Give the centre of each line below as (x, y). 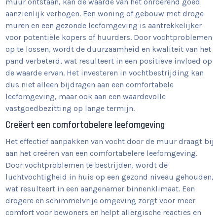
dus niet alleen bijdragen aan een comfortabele (90, 85)
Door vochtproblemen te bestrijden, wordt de (87, 165)
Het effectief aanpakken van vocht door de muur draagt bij (110, 141)
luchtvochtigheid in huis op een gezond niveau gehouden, (110, 177)
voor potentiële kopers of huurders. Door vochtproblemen (109, 37)
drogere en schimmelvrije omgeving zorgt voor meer (101, 201)
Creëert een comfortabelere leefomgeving (85, 125)
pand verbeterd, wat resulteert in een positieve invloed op (109, 61)
